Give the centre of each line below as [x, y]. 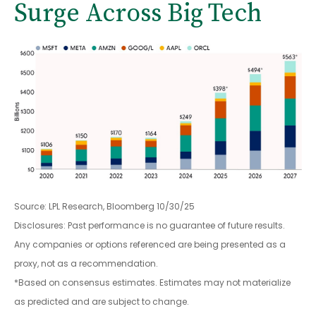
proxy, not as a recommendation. [86, 264]
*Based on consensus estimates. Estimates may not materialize [152, 283]
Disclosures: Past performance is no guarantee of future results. [150, 226]
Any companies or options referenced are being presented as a [150, 245]
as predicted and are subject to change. [102, 302]
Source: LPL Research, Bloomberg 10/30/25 [104, 207]
